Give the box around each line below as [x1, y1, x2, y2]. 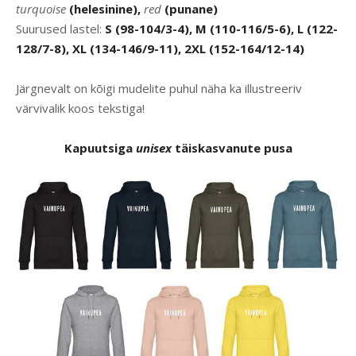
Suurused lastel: [16, 21, 105, 37]
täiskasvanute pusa [171, 140, 292, 157]
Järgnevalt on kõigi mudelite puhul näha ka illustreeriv [16, 80, 302, 97]
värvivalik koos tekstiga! [16, 100, 145, 117]
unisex [135, 140, 172, 157]
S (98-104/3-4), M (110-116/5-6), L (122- [105, 21, 338, 37]
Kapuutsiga [64, 140, 136, 157]
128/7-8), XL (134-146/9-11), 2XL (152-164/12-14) [16, 41, 304, 57]
